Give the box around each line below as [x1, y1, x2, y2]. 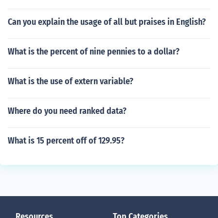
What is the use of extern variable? [8, 76, 133, 87]
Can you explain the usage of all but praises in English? [8, 17, 206, 27]
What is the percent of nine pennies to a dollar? [8, 46, 180, 57]
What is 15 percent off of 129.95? [8, 135, 125, 146]
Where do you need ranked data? [8, 106, 127, 116]
